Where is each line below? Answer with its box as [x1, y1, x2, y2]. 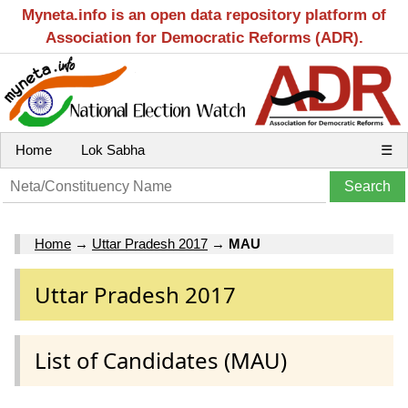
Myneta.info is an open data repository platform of [22, 6, 386, 24]
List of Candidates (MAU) [35, 344, 287, 375]
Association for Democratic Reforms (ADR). [45, 29, 363, 46]
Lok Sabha [81, 142, 145, 158]
